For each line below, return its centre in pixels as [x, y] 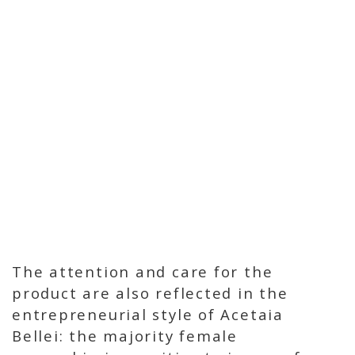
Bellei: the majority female [125, 336]
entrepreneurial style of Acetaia [148, 315]
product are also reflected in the [150, 293]
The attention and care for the [143, 272]
